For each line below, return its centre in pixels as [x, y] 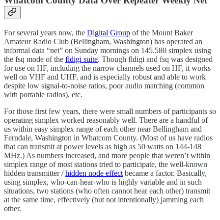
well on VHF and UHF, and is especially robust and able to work [105, 77]
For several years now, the [45, 33]
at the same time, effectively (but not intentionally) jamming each [104, 200]
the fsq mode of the [35, 59]
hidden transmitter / [35, 173]
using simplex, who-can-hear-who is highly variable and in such [103, 182]
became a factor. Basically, [165, 173]
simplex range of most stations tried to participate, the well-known [106, 165]
